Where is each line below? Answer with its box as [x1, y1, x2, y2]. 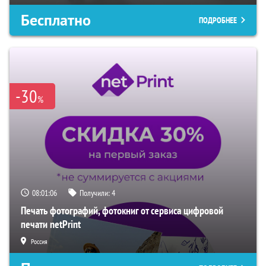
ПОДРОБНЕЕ [199, 15, 237, 26]
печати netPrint [21, 217, 81, 232]
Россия [31, 237, 47, 246]
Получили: [80, 188, 112, 199]
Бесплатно [21, 10, 91, 31]
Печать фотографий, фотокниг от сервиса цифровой [21, 204, 223, 218]
